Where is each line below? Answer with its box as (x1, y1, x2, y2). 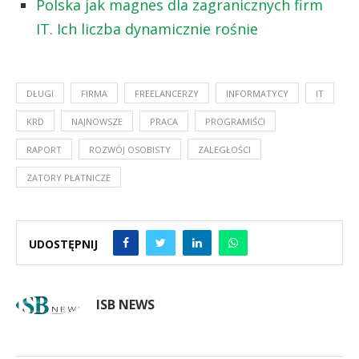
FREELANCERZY (135, 87, 199, 99)
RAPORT (26, 143, 62, 155)
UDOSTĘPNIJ (29, 236, 98, 252)
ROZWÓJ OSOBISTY (89, 143, 171, 155)
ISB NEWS (96, 295, 155, 313)
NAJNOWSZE (71, 115, 123, 127)
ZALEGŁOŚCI (198, 143, 251, 155)
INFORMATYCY (226, 87, 288, 99)
